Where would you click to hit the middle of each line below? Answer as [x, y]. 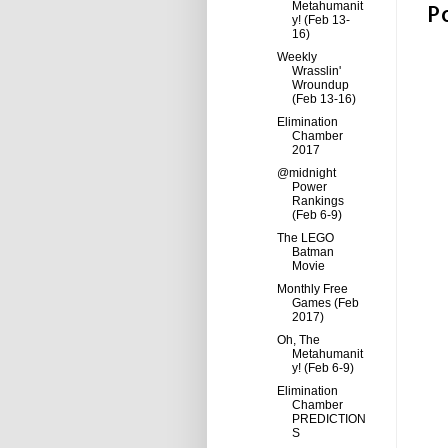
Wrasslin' [316, 71]
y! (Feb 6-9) [322, 368]
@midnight [306, 173]
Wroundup [320, 85]
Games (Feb [325, 303]
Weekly [296, 57]
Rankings [317, 201]
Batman [312, 252]
